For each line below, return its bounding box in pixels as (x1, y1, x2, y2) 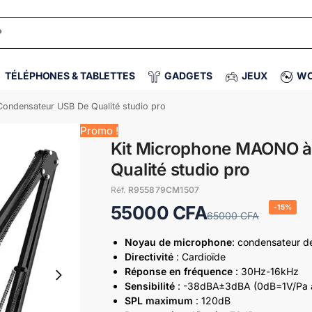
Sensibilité (124, 279, 175, 292)
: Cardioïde (173, 250, 226, 263)
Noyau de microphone (124, 235, 232, 248)
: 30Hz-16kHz (232, 265, 299, 277)
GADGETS (164, 70, 212, 81)
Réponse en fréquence (124, 265, 233, 277)
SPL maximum (124, 294, 193, 306)
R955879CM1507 (127, 185, 200, 196)
